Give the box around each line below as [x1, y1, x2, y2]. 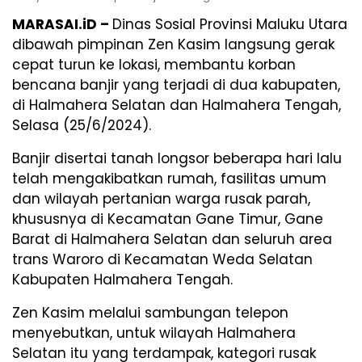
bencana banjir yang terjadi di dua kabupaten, [12, 75, 340, 95]
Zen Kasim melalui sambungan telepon [12, 303, 288, 323]
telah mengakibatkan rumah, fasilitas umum [12, 169, 326, 189]
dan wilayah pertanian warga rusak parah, [12, 189, 310, 209]
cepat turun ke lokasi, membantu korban [12, 55, 296, 75]
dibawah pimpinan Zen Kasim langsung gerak [12, 35, 335, 55]
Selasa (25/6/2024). [12, 116, 151, 136]
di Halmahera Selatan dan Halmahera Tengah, [12, 95, 341, 116]
